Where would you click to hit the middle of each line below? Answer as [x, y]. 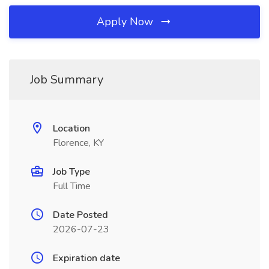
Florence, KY [78, 143]
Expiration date [86, 258]
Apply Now [126, 22]
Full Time [72, 186]
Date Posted [80, 215]
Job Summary [67, 80]
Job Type [71, 172]
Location [71, 128]
